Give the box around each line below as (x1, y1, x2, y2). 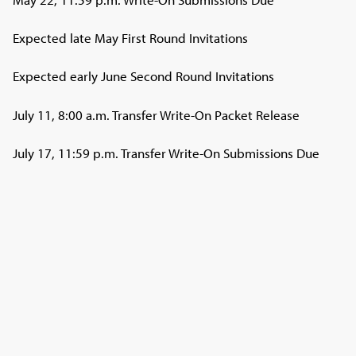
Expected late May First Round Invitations (13, 29, 249, 47)
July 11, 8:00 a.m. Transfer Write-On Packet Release (13, 106, 300, 123)
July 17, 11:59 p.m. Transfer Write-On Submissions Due (13, 145, 320, 162)
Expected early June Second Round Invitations (13, 68, 275, 85)
